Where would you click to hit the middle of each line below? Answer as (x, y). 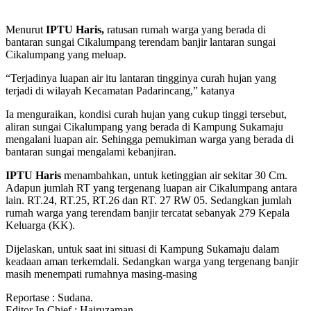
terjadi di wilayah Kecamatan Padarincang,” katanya (120, 90)
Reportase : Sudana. (49, 297)
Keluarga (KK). (40, 225)
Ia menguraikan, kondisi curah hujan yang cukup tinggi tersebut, (146, 114)
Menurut (26, 29)
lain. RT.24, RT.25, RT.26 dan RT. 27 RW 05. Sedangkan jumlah (149, 200)
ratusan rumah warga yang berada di (185, 29)
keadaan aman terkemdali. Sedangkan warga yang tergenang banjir (152, 261)
